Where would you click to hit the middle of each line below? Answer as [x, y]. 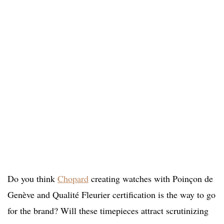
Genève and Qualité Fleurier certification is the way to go [111, 195]
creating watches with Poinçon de [151, 179]
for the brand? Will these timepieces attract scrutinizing [108, 211]
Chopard [73, 179]
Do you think [32, 179]
